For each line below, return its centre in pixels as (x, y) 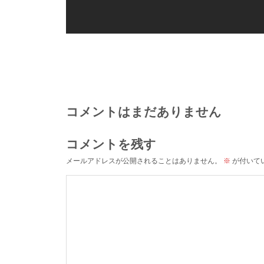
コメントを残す (111, 143)
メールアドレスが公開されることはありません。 (144, 160)
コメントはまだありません (144, 111)
